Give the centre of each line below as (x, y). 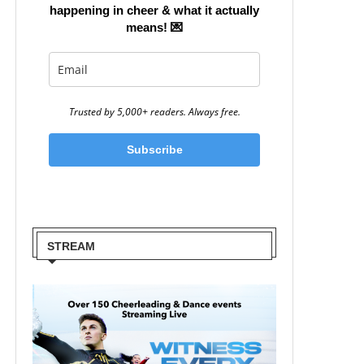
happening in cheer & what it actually (154, 10)
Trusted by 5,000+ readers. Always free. (154, 112)
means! (147, 27)
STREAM (71, 246)
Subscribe (154, 149)
